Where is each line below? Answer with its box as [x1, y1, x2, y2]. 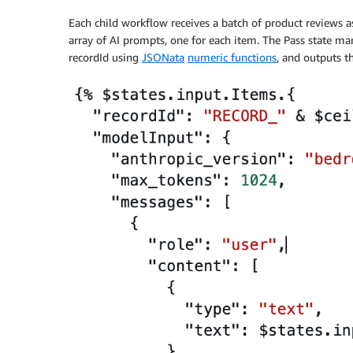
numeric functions [188, 50, 277, 64]
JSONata [142, 50, 184, 64]
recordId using [69, 50, 142, 64]
